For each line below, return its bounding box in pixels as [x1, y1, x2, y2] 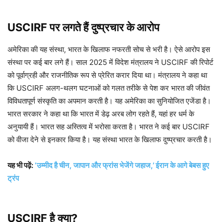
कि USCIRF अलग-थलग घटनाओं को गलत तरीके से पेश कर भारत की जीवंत [7, 83, 210, 93]
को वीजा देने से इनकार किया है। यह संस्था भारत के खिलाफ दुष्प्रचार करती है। [7, 135, 212, 145]
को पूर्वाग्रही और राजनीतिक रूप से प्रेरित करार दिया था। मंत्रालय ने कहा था [7, 70, 207, 80]
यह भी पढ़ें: [7, 161, 35, 170]
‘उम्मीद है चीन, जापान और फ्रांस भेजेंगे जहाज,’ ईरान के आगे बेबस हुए [35, 161, 209, 170]
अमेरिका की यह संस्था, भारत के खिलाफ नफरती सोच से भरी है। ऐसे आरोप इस [7, 45, 210, 55]
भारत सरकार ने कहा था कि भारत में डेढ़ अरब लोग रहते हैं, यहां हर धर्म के [7, 109, 194, 119]
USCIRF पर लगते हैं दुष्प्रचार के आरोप [7, 21, 160, 34]
